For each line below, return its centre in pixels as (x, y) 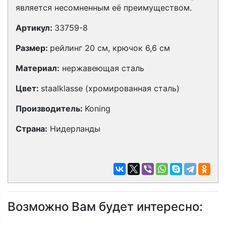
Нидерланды (74, 129)
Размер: (33, 48)
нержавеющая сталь (102, 68)
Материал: (38, 68)
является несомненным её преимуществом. (104, 8)
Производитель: (50, 108)
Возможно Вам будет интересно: (105, 207)
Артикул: (35, 28)
